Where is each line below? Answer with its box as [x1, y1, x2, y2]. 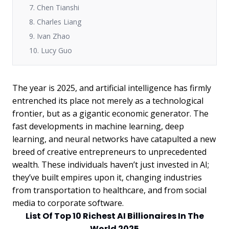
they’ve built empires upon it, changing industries [12, 171, 202, 183]
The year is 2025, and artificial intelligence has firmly [12, 82, 211, 94]
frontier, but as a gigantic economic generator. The [12, 107, 209, 119]
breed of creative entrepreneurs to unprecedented [12, 146, 207, 157]
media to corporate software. [12, 197, 124, 209]
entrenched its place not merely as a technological [12, 95, 203, 106]
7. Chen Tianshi [29, 2, 79, 12]
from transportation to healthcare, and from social [12, 184, 207, 196]
